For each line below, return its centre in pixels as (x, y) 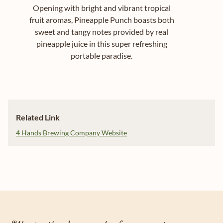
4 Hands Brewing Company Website (71, 133)
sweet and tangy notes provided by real (102, 32)
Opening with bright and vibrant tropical (102, 8)
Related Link (38, 117)
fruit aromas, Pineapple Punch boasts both (102, 20)
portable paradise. (102, 56)
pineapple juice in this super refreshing (102, 44)
